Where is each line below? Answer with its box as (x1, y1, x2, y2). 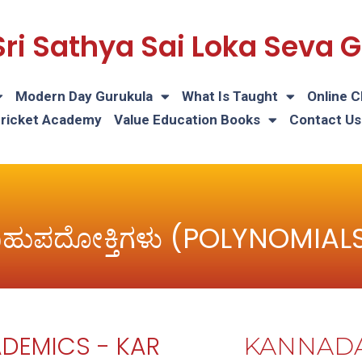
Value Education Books (113, 112, 260, 128)
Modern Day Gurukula (15, 88, 153, 104)
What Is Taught (182, 88, 278, 104)
